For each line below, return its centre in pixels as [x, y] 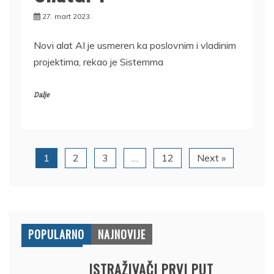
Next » [211, 157]
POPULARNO [56, 234]
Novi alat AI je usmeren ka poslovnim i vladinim [135, 45]
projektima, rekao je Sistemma [98, 61]
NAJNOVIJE [122, 234]
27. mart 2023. [67, 16]
